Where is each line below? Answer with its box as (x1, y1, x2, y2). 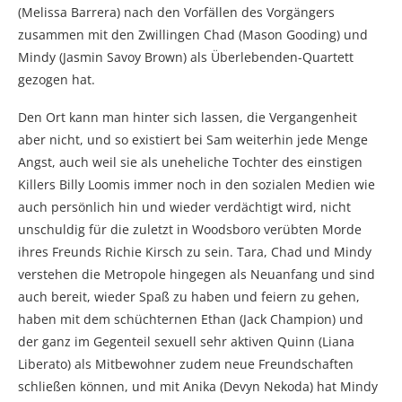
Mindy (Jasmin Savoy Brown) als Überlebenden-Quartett (18, 48, 354, 66)
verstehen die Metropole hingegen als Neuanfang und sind (18, 265, 375, 283)
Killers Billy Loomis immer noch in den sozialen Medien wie (18, 175, 375, 193)
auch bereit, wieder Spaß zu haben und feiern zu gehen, (18, 287, 360, 305)
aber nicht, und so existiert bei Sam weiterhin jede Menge (18, 130, 368, 148)
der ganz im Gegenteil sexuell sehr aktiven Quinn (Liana (18, 332, 354, 350)
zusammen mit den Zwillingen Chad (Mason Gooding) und (18, 25, 368, 43)
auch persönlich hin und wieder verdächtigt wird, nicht (18, 197, 351, 215)
